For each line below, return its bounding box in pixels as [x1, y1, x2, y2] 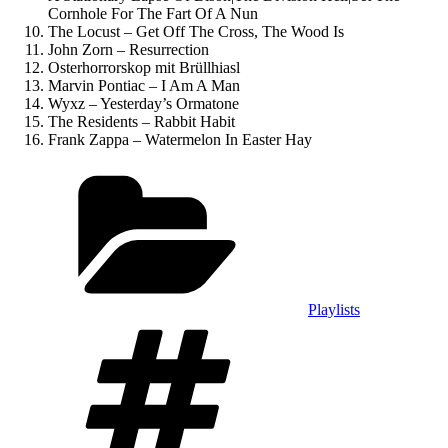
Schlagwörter [307, 317, 391, 335]
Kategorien [307, 163, 377, 181]
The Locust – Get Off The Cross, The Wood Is [48, 22, 344, 40]
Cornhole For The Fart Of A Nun [48, 4, 258, 22]
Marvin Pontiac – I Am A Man [48, 76, 240, 94]
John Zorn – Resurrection [48, 40, 209, 58]
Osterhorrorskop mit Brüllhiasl [48, 58, 240, 76]
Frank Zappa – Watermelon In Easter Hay [48, 130, 312, 148]
